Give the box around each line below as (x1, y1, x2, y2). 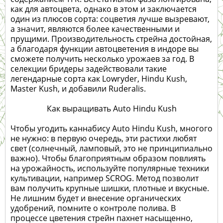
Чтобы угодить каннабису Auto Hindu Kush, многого (10, 123, 213, 134)
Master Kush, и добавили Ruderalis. (10, 83, 146, 95)
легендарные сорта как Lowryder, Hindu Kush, (10, 73, 187, 85)
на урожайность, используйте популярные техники (10, 163, 209, 174)
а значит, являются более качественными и (10, 23, 180, 35)
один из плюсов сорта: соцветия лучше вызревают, (10, 13, 210, 25)
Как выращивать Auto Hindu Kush (46, 103, 177, 114)
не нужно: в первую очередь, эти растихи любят (10, 133, 197, 144)
